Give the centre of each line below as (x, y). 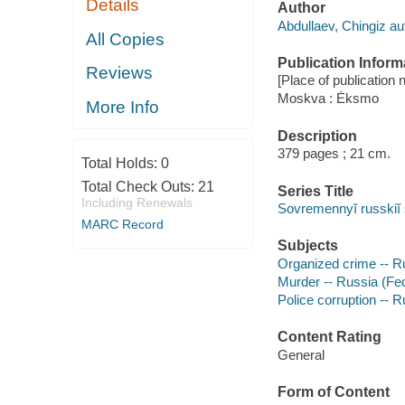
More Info (123, 107)
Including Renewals (137, 203)
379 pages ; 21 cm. (334, 154)
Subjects (307, 246)
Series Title (315, 191)
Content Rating (329, 337)
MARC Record (122, 225)
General (301, 354)
